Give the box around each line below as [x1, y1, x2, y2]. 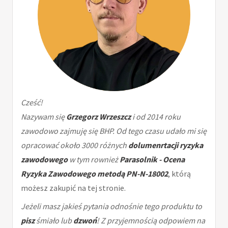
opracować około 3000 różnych [21, 140, 128, 151]
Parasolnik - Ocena [120, 154, 185, 165]
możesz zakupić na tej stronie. [21, 183, 126, 193]
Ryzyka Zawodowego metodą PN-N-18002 [21, 168, 168, 179]
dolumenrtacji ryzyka [128, 140, 203, 151]
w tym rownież [68, 154, 120, 165]
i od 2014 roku [131, 111, 181, 122]
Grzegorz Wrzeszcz [66, 111, 131, 122]
